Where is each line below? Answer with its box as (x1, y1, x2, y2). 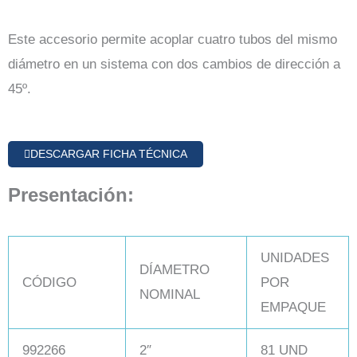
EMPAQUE (261, 300, 326, 316)
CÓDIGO (22, 275, 76, 291)
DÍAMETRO (139, 262, 210, 278)
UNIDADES (261, 250, 329, 266)
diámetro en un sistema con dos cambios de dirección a (8, 57, 340, 73)
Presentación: (8, 184, 134, 206)
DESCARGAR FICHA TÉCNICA (30, 147, 187, 160)
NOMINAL (139, 287, 200, 303)
